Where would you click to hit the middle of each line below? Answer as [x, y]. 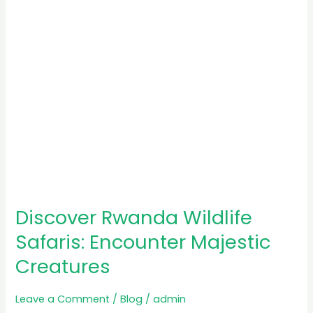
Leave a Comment [63, 299]
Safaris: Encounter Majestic [143, 242]
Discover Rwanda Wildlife [134, 218]
